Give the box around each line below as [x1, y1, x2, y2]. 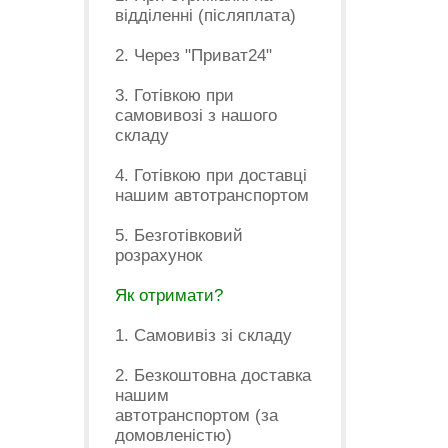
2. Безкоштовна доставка [114, 366, 311, 385]
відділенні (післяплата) [114, 6, 296, 25]
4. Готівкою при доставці [114, 166, 307, 185]
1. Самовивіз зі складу [114, 326, 292, 345]
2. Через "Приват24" [114, 46, 272, 65]
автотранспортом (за [114, 406, 278, 425]
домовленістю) [114, 426, 232, 445]
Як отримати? [114, 286, 223, 305]
